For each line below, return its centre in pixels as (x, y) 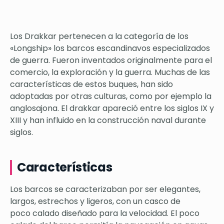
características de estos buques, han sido (91, 84)
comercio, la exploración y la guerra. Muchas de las (110, 72)
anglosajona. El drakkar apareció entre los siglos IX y (112, 108)
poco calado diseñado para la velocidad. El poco (105, 213)
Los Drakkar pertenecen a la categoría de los (99, 36)
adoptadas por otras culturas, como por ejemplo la (111, 96)
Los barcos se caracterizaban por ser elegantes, (105, 189)
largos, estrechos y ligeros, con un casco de (95, 201)
